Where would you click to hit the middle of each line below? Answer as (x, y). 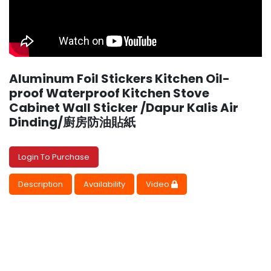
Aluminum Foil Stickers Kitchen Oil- (119, 79)
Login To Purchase (54, 157)
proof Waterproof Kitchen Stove (109, 93)
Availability (104, 184)
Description (41, 184)
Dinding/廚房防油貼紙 (72, 122)
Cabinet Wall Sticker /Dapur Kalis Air (124, 108)
